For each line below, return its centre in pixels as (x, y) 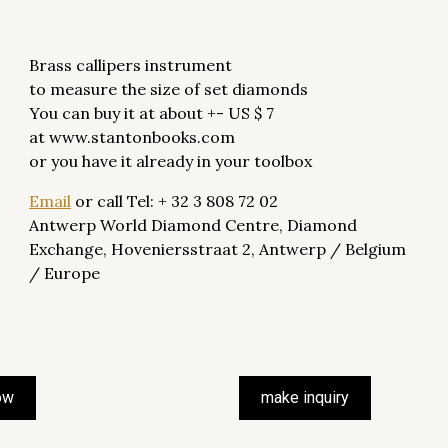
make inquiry (305, 397)
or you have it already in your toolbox (170, 161)
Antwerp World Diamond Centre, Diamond (193, 225)
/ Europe (64, 273)
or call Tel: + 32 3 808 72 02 (174, 201)
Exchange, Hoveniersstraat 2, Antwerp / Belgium (217, 249)
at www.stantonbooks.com (132, 137)
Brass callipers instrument (130, 65)
